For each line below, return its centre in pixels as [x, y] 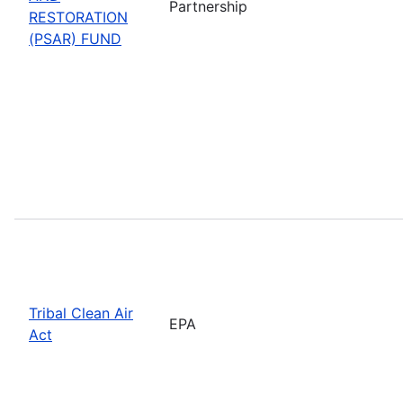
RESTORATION [78, 17]
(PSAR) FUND [75, 38]
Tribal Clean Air [81, 313]
